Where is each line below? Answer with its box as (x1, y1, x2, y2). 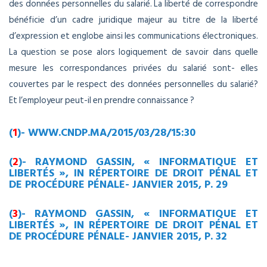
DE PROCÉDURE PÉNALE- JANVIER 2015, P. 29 (9, 176, 228, 193)
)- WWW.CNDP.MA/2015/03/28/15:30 (17, 124, 195, 141)
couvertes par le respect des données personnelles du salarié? (9, 77, 258, 92)
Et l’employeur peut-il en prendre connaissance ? (9, 93, 194, 108)
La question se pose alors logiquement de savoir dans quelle (9, 45, 258, 60)
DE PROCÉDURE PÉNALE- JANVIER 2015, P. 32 (9, 228, 227, 244)
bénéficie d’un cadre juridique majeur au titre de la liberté (9, 13, 258, 28)
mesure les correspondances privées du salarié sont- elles (9, 61, 258, 76)
